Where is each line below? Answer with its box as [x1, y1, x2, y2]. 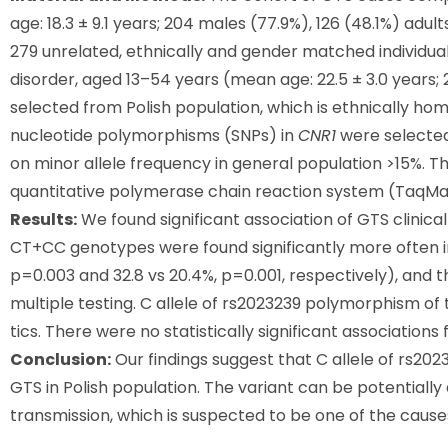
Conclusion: [10, 348, 111, 371]
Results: [10, 208, 77, 231]
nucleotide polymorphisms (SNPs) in [10, 124, 298, 147]
